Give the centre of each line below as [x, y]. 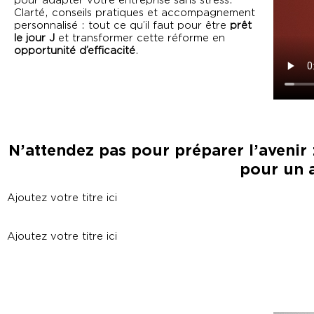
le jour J [34, 38]
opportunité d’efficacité [75, 51]
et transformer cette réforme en [140, 38]
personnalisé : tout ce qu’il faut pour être [122, 26]
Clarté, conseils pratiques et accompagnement [135, 13]
